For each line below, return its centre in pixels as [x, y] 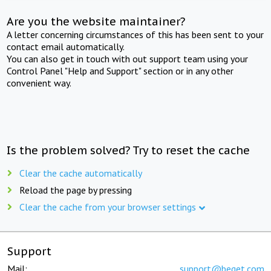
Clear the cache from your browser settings [108, 207]
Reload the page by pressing [76, 190]
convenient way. [39, 83]
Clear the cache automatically [81, 173]
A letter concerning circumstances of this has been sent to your [135, 34]
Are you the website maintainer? [96, 21]
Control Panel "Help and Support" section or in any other [120, 70]
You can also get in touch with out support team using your [128, 58]
